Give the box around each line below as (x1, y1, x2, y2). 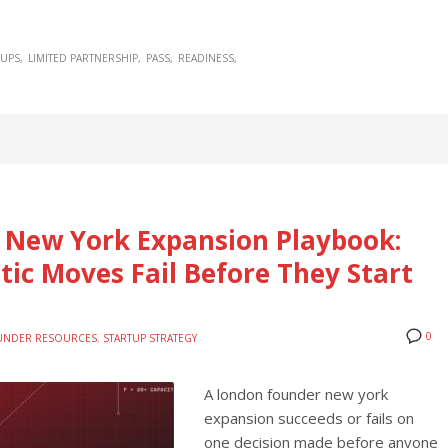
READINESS (178, 51, 234, 66)
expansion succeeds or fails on (204, 407, 414, 428)
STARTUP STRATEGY (103, 330, 197, 345)
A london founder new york (204, 383, 388, 404)
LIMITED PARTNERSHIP (28, 51, 138, 66)
